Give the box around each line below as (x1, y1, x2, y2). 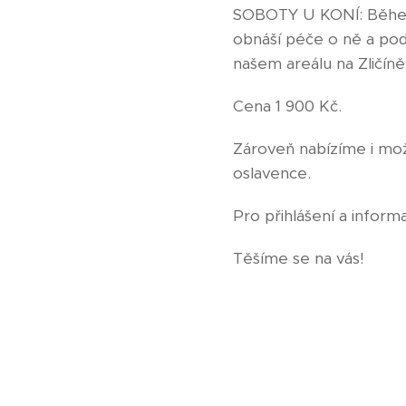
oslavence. (233, 163, 311, 184)
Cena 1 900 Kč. (233, 96, 342, 117)
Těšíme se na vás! (233, 248, 364, 269)
